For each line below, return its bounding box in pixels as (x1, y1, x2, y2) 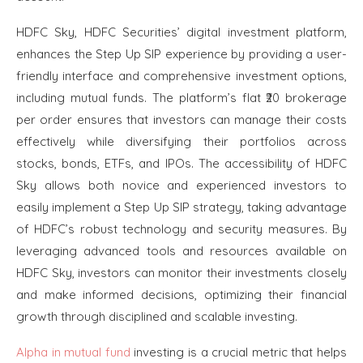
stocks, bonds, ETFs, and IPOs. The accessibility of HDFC (16, 156, 347, 172)
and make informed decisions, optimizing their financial (16, 287, 347, 303)
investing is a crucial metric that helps (130, 344, 348, 361)
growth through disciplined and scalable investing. (16, 309, 297, 325)
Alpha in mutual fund (16, 344, 130, 361)
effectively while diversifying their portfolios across (16, 134, 347, 150)
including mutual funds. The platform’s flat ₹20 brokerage (16, 90, 347, 106)
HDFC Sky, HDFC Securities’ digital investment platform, (16, 24, 347, 41)
